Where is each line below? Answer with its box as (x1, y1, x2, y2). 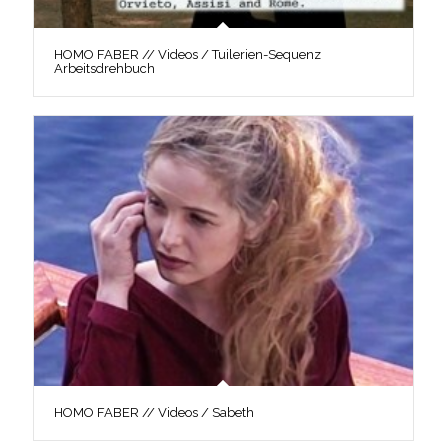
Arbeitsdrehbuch (53, 60, 155, 76)
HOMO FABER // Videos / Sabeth (53, 405, 254, 421)
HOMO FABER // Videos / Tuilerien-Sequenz (53, 46, 321, 62)
